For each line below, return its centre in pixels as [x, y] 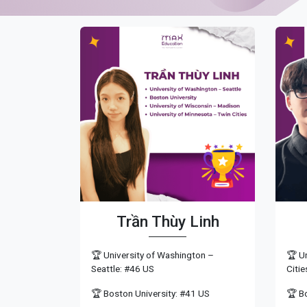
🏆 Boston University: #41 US [150, 293]
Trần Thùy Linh [168, 221]
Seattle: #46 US [123, 268]
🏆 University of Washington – [152, 255]
